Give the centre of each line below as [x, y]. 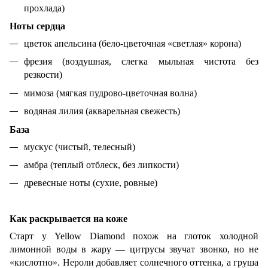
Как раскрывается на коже [68, 218]
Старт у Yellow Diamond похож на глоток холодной [134, 236]
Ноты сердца [37, 26]
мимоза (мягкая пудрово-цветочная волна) [110, 93]
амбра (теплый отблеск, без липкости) [101, 165]
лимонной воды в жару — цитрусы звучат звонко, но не [134, 249]
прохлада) [44, 8]
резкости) [43, 75]
